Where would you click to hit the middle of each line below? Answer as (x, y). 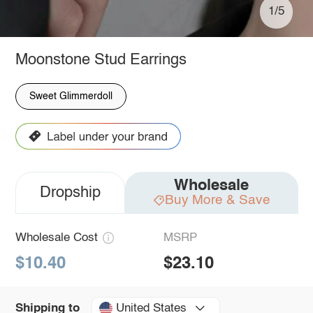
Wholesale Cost (56, 238)
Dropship (70, 193)
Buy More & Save (217, 200)
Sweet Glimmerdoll (71, 96)
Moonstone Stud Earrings (101, 60)
